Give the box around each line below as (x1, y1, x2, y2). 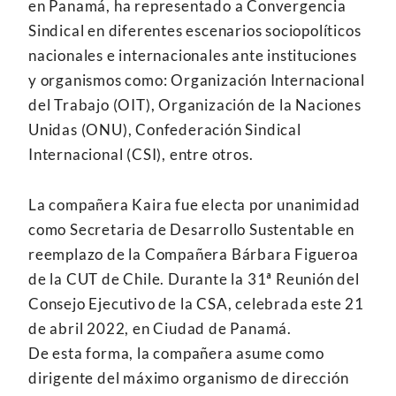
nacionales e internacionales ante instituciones (28, 45, 357, 65)
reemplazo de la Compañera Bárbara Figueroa (28, 244, 359, 263)
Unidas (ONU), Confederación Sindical (28, 119, 301, 139)
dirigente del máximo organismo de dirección (28, 368, 349, 387)
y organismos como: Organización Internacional (28, 70, 365, 89)
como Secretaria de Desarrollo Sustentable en (28, 219, 355, 239)
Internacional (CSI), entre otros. (28, 144, 254, 164)
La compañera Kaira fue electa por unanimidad (28, 194, 362, 214)
